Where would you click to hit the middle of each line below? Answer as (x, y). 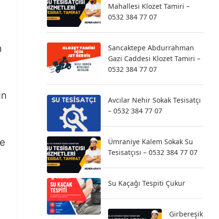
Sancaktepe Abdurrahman (151, 48)
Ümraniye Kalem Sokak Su (151, 142)
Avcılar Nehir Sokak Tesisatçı (154, 100)
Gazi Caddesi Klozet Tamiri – (154, 58)
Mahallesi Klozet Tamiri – (149, 6)
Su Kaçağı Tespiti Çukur (147, 183)
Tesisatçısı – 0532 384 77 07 (153, 152)
